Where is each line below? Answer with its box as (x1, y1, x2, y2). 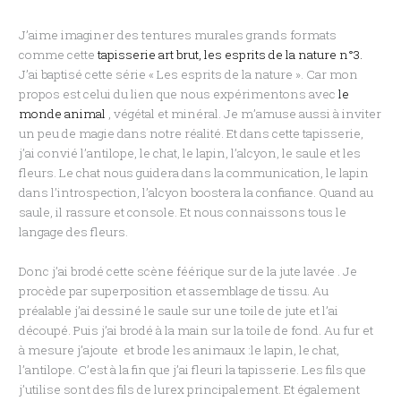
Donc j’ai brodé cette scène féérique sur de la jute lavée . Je (19, 263, 358, 280)
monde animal (19, 106, 107, 123)
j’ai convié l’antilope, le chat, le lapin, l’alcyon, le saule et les (19, 145, 362, 162)
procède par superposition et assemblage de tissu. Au (19, 283, 329, 300)
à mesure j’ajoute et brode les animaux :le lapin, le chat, (19, 342, 340, 359)
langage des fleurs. (19, 224, 129, 241)
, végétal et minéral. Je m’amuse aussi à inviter (106, 106, 382, 123)
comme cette (19, 47, 98, 64)
